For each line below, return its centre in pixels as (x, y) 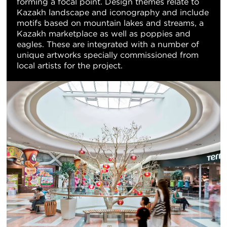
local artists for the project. (70, 65)
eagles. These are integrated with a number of (108, 44)
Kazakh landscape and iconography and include (113, 12)
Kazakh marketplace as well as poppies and (104, 33)
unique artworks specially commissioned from (108, 55)
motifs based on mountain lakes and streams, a (110, 23)
